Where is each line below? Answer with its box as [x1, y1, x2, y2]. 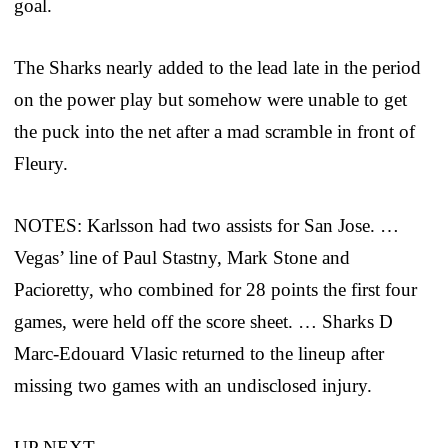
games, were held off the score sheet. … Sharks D [14, 310, 393, 332]
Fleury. [14, 152, 68, 174]
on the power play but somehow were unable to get [14, 88, 407, 110]
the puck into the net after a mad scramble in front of [14, 120, 415, 142]
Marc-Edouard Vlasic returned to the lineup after [14, 342, 384, 364]
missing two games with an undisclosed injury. [14, 374, 372, 396]
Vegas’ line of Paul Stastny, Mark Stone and [14, 246, 350, 268]
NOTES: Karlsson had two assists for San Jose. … [14, 214, 399, 236]
